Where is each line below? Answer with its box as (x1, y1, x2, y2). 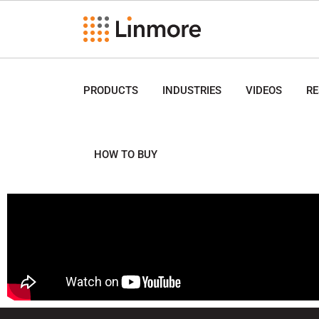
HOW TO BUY (94, 148, 157, 161)
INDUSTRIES (162, 84, 221, 97)
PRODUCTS (83, 84, 138, 97)
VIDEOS (246, 84, 282, 97)
